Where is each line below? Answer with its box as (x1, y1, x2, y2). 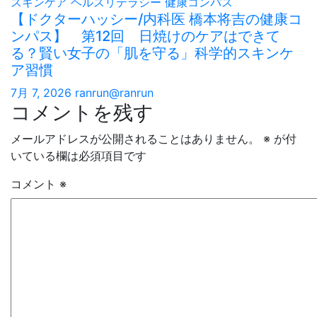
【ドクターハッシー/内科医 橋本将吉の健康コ (11, 10, 302, 28)
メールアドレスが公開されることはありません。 (11, 131, 260, 146)
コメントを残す (11, 100, 154, 125)
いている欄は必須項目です (11, 148, 146, 163)
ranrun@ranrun (75, 85, 154, 100)
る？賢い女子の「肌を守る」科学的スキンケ (11, 44, 294, 62)
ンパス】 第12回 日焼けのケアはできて (11, 27, 280, 45)
